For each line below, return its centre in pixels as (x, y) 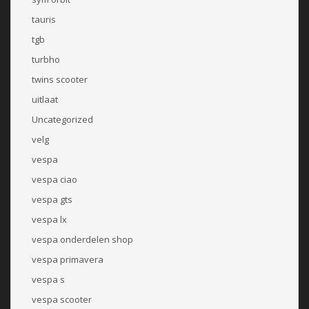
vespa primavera (68, 259)
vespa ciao (54, 179)
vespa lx (49, 219)
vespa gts (52, 199)
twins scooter (60, 79)
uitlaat (45, 99)
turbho (46, 59)
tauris (44, 19)
